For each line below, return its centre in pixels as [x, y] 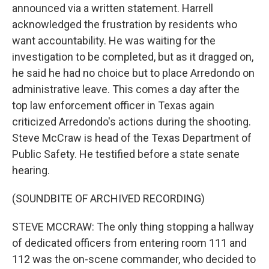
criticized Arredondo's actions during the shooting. [131, 122]
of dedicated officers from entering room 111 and [129, 243]
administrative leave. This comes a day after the [126, 89]
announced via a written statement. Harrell [113, 8]
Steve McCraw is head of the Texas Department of [132, 138]
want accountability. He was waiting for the [114, 41]
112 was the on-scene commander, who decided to [134, 259]
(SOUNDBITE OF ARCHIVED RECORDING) [108, 198]
